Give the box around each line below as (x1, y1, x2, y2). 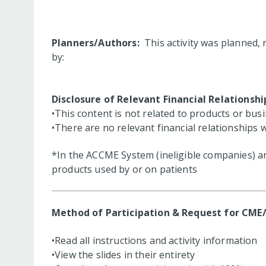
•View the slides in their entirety (52, 248, 195, 261)
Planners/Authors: (52, 36, 142, 50)
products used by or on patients (52, 163, 197, 176)
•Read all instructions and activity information (52, 233, 258, 247)
